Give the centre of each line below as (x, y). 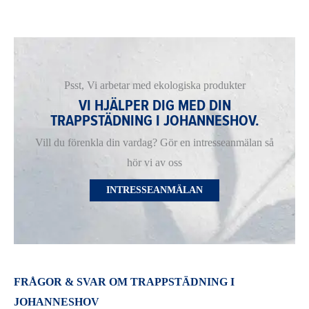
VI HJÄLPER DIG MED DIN (154, 106)
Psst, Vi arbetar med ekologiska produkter (154, 86)
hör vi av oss (154, 163)
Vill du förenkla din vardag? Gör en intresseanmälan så (154, 143)
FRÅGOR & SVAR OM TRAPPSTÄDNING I (124, 282)
